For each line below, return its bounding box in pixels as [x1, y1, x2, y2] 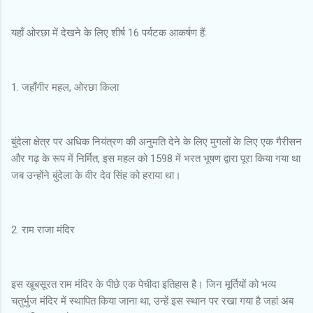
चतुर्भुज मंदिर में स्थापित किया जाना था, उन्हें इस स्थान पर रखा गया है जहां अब [11, 294, 293, 307]
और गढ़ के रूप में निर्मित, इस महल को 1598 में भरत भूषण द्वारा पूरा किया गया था [11, 152, 300, 165]
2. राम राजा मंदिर [11, 223, 75, 236]
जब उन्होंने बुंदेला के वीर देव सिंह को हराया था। [11, 168, 181, 182]
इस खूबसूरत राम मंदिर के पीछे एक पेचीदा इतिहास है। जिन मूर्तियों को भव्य [11, 277, 276, 291]
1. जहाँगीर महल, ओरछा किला [11, 80, 119, 94]
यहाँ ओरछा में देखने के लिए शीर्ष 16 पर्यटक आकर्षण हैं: [11, 26, 207, 39]
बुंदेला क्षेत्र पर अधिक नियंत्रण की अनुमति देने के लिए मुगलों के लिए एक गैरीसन [11, 135, 302, 148]
